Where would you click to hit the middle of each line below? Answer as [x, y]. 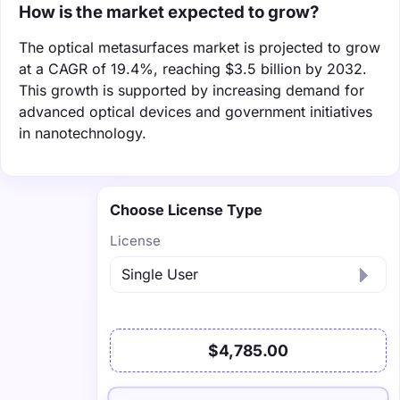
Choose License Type [186, 209]
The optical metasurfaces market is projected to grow [200, 47]
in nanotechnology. [83, 133]
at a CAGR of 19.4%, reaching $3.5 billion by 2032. [193, 68]
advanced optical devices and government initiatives [196, 111]
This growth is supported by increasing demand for [192, 90]
